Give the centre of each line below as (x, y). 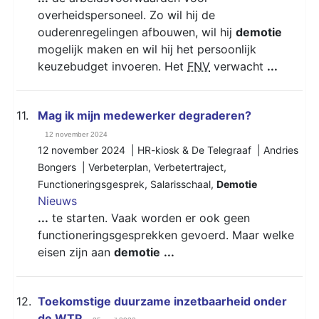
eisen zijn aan (76, 252)
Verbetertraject (189, 167)
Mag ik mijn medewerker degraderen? (145, 115)
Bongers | (63, 167)
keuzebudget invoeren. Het (113, 66)
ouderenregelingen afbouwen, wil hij (137, 32)
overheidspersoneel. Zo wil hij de (126, 15)
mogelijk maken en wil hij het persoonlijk (147, 49)
